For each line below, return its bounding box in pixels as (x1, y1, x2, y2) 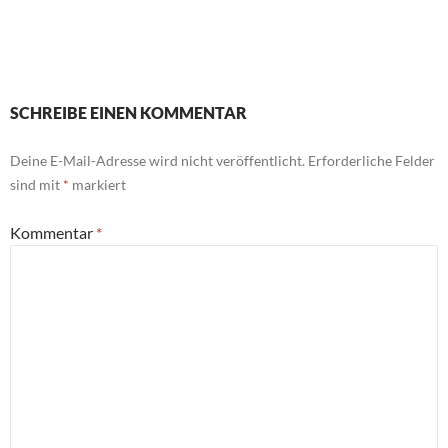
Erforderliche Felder (308, 151, 435, 169)
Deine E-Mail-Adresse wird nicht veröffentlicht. (10, 151, 305, 169)
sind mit (10, 175, 63, 193)
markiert (69, 175, 126, 193)
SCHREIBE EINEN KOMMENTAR (10, 102, 247, 122)
